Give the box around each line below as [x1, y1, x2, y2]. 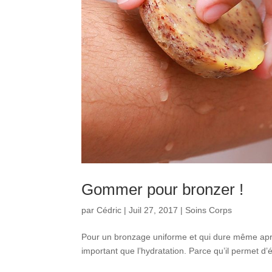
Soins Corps [185, 205, 233, 216]
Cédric [97, 205, 122, 216]
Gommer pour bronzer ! [81, 180, 244, 199]
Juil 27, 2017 [129, 205, 178, 216]
